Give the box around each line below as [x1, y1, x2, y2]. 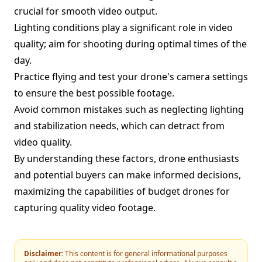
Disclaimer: [24, 249, 63, 258]
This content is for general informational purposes [63, 249, 227, 258]
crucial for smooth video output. [14, 5, 157, 18]
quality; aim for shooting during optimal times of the [14, 37, 247, 50]
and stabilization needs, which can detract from [14, 119, 225, 132]
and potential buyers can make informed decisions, [14, 168, 241, 181]
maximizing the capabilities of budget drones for [14, 185, 230, 198]
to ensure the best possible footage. [14, 87, 174, 99]
